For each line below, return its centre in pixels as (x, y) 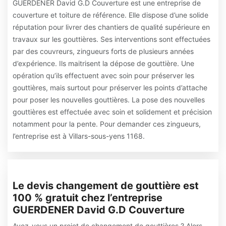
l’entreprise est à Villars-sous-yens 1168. (79, 136)
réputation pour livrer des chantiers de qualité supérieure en (111, 27)
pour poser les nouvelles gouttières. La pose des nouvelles (109, 100)
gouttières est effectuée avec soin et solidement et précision (112, 112)
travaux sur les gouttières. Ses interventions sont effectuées (111, 39)
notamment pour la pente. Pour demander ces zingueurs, (107, 124)
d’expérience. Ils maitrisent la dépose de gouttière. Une (103, 63)
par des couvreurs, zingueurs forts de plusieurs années (103, 51)
